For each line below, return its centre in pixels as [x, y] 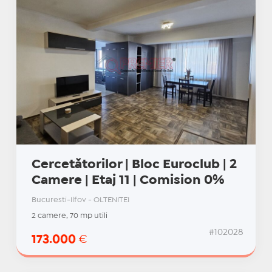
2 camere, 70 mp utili [69, 216]
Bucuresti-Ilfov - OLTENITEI [80, 200]
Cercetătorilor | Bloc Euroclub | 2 [134, 164]
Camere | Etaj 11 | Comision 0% [128, 180]
